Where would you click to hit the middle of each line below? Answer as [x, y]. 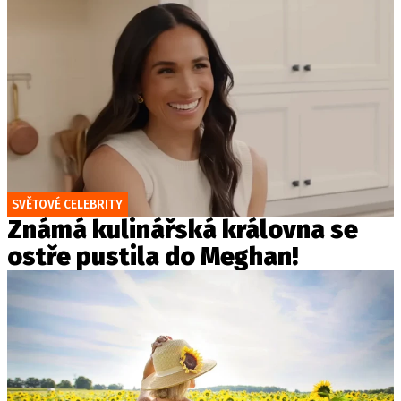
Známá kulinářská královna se [183, 229]
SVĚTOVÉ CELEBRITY [67, 204]
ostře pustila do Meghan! [153, 256]
